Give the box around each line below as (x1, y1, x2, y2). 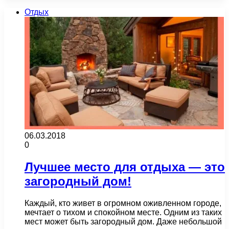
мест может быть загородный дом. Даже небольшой (25, 217, 222, 226)
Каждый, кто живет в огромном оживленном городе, (25, 198, 221, 208)
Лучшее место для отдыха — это (25, 159, 225, 174)
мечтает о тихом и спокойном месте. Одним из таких (25, 208, 222, 217)
